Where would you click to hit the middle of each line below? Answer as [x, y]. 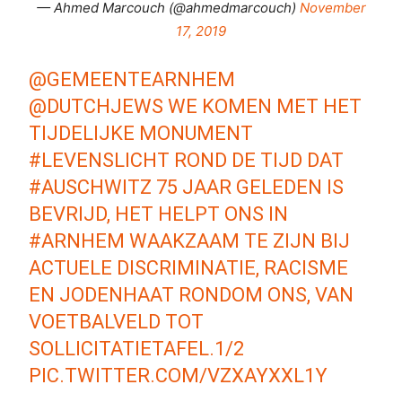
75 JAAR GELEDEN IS [248, 187]
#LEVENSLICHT [100, 160]
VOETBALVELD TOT [117, 321]
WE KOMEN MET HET [263, 106]
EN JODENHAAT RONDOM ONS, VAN [192, 294]
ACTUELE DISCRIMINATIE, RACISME [189, 267]
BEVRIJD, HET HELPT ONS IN [159, 214]
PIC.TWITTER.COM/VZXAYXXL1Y [179, 375]
